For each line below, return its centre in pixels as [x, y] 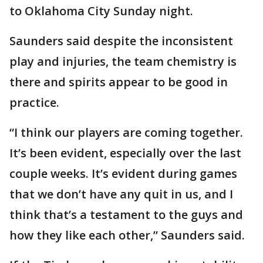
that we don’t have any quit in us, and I [121, 194]
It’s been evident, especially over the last [125, 153]
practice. [34, 103]
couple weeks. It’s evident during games [123, 174]
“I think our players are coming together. [126, 133]
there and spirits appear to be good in [119, 82]
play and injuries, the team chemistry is [123, 62]
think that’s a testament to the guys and [126, 215]
